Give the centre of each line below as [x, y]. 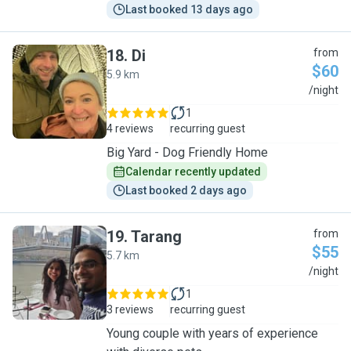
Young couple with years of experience [212, 333]
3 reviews [130, 309]
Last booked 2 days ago [186, 190]
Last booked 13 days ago [189, 9]
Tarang [156, 237]
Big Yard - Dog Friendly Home [187, 152]
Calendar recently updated [193, 172]
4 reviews [130, 128]
